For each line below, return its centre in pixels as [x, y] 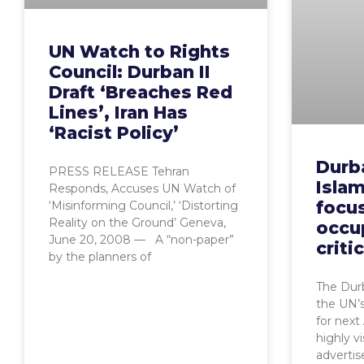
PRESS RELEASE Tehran [119, 172]
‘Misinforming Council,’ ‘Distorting [143, 206]
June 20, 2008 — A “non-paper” [141, 240]
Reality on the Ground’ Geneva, [137, 223]
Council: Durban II [130, 72]
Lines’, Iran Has [118, 113]
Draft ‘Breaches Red [141, 93]
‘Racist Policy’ [114, 133]
